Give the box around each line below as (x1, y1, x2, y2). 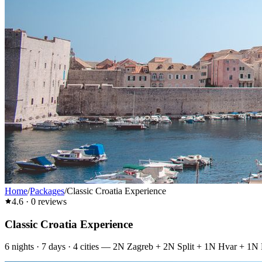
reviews (36, 196, 67, 206)
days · (46, 242, 73, 252)
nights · (9, 242, 42, 252)
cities (80, 242, 99, 252)
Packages (30, 186, 64, 196)
